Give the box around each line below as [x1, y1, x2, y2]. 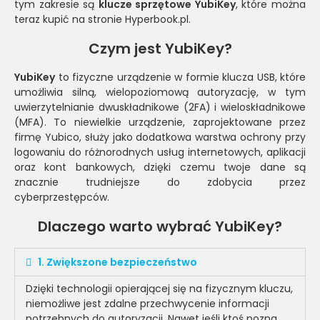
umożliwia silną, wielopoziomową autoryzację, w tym [14, 84, 306, 99]
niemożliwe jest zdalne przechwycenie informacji [26, 296, 269, 311]
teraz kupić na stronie [14, 11, 125, 26]
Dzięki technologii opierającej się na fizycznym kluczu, [26, 281, 293, 296]
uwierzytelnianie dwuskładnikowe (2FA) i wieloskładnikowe [14, 99, 306, 114]
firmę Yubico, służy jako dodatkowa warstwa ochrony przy [14, 129, 306, 144]
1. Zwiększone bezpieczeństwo [37, 254, 197, 269]
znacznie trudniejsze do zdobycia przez [14, 174, 306, 189]
